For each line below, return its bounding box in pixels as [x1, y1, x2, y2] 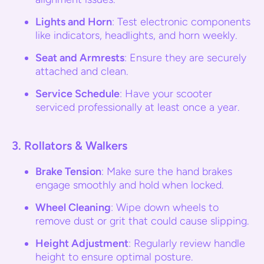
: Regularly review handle [128, 237, 245, 250]
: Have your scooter [120, 87, 212, 100]
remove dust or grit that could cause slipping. [35, 214, 249, 227]
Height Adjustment [35, 237, 128, 250]
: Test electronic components [112, 15, 250, 28]
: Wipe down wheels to [111, 201, 219, 214]
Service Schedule [35, 87, 120, 100]
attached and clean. [35, 65, 128, 78]
